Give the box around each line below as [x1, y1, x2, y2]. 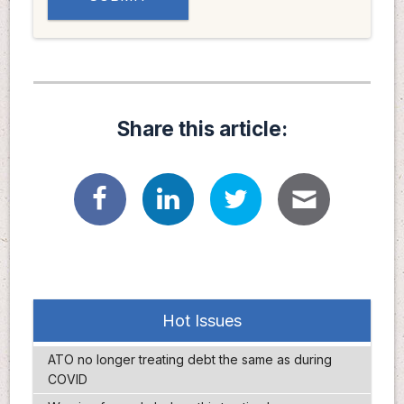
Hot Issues [162, 311, 242, 331]
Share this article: [116, 116, 288, 142]
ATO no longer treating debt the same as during [47, 352, 332, 368]
